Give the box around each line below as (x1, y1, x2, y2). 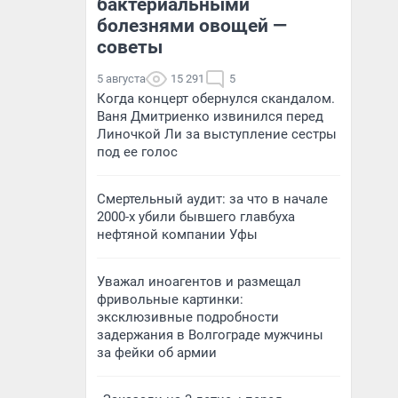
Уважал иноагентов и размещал (97, 274, 301, 290)
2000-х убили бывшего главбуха (97, 209, 295, 225)
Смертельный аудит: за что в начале (97, 191, 328, 207)
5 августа (97, 72, 146, 85)
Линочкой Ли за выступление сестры (97, 126, 337, 142)
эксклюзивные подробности (97, 309, 279, 325)
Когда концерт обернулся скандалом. (97, 91, 335, 107)
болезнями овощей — (97, 15, 287, 36)
